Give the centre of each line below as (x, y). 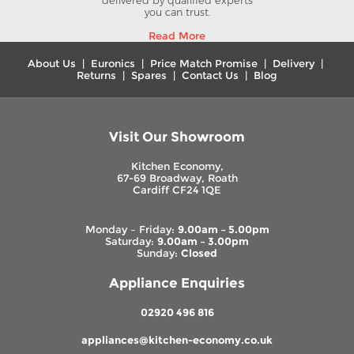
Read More (177, 36)
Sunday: (159, 253)
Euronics (113, 63)
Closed (199, 253)
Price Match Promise (204, 63)
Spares (149, 75)
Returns (96, 75)
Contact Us (210, 75)
